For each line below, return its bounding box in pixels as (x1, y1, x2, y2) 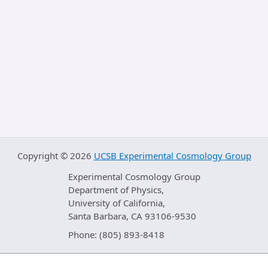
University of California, (68, 197, 165, 209)
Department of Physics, (68, 184, 164, 196)
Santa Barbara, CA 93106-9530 (68, 210, 196, 222)
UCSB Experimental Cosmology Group (93, 150, 251, 162)
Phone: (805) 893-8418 (68, 229, 165, 240)
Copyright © (17, 150, 68, 162)
